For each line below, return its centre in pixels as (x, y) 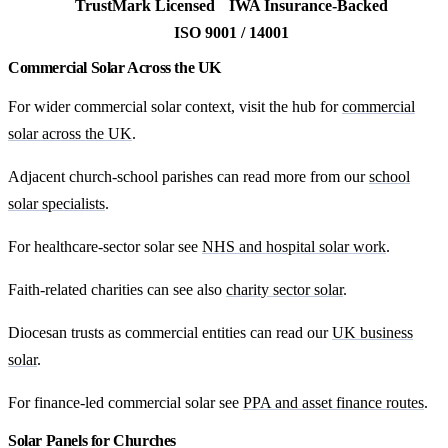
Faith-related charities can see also (117, 290)
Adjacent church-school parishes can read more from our (188, 177)
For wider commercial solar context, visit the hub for (175, 107)
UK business (372, 333)
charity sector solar (284, 290)
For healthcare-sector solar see (105, 247)
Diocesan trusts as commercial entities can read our (170, 333)
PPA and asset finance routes (333, 403)
